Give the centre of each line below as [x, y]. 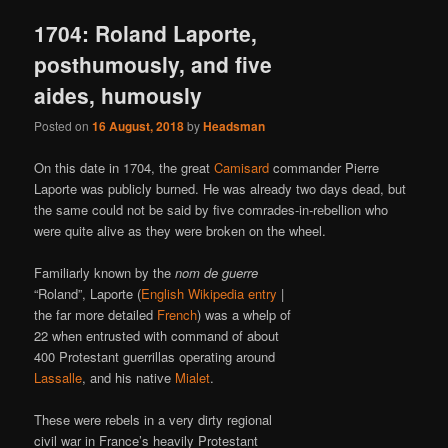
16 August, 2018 [138, 126]
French [177, 314]
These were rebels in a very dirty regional [153, 419]
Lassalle [58, 377]
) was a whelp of [244, 314]
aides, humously [118, 95]
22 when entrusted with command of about [157, 335]
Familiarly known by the [105, 272]
